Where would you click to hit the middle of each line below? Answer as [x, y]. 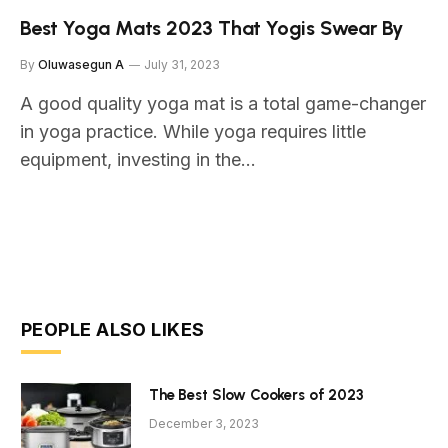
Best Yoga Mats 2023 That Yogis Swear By [212, 27]
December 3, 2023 [204, 423]
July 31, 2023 [182, 64]
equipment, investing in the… [138, 159]
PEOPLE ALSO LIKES [113, 329]
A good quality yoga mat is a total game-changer [223, 103]
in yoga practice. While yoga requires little [193, 131]
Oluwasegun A [81, 64]
